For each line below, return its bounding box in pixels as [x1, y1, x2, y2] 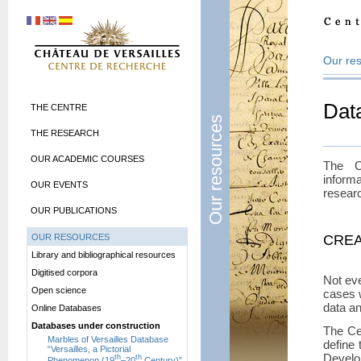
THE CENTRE [31, 102, 87, 112]
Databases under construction [31, 320, 160, 330]
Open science [31, 284, 86, 295]
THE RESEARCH [31, 127, 99, 138]
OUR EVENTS [31, 179, 88, 189]
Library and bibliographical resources [31, 249, 176, 259]
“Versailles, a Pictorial [48, 343, 131, 354]
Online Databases [31, 302, 102, 313]
